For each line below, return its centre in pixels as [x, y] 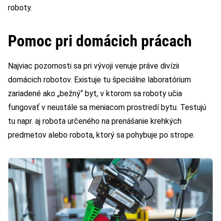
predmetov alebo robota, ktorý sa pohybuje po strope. [101, 135]
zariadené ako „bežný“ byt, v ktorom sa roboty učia [95, 94]
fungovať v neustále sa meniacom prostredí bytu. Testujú [107, 108]
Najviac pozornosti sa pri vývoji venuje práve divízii [93, 66]
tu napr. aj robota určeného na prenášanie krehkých [95, 121]
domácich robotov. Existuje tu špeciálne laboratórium [99, 80]
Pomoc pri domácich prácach [100, 41]
